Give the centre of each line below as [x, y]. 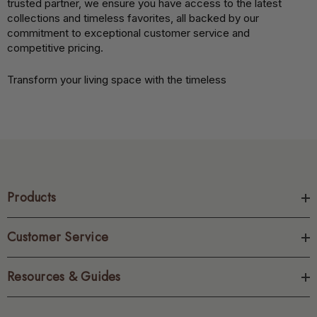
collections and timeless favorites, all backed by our [133, 18]
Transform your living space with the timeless [117, 80]
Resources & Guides [64, 277]
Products [31, 197]
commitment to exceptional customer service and [128, 33]
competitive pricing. [55, 48]
